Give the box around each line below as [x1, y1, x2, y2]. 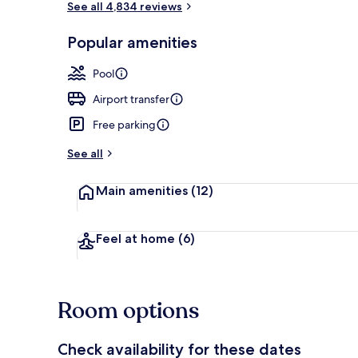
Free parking [93, 117, 156, 132]
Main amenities [96, 182, 191, 198]
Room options [58, 295, 199, 326]
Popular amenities [67, 32, 197, 52]
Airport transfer [93, 91, 169, 106]
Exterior [296, 43, 333, 58]
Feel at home [96, 230, 178, 246]
